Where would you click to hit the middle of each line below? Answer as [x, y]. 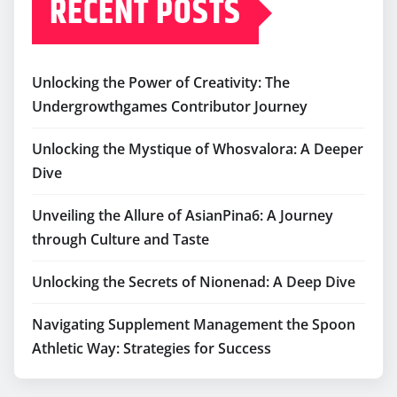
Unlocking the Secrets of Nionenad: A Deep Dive [194, 282]
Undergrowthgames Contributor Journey [170, 107]
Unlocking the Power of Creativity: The [161, 83]
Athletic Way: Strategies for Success [152, 349]
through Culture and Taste [121, 240]
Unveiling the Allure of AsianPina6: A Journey [183, 216]
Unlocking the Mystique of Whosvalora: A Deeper [198, 149]
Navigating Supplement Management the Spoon [194, 325]
